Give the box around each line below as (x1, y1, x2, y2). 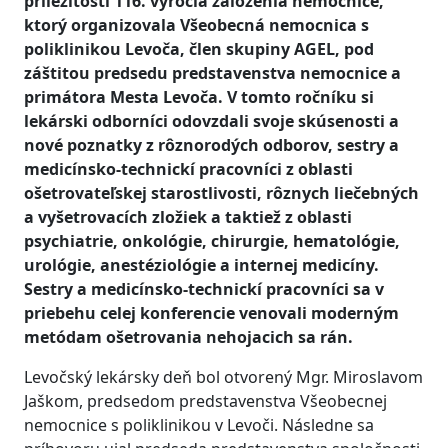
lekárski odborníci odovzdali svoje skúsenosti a (24, 110, 399, 132)
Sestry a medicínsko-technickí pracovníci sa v (24, 278, 384, 300)
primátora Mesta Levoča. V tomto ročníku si (24, 86, 374, 108)
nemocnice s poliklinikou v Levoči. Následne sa (24, 414, 374, 436)
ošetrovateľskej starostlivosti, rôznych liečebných (24, 182, 419, 204)
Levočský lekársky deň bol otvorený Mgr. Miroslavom (24, 366, 423, 388)
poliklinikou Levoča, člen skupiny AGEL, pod (24, 38, 374, 60)
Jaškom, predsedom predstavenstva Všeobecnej (24, 390, 387, 412)
